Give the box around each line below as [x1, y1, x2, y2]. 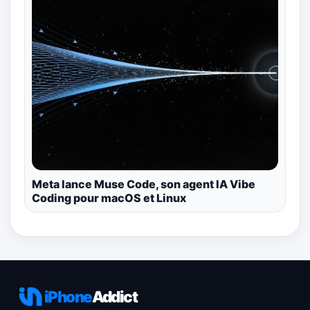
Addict [91, 286, 138, 306]
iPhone [44, 286, 92, 306]
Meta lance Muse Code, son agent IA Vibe [32, 176, 255, 191]
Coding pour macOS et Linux [32, 190, 186, 205]
